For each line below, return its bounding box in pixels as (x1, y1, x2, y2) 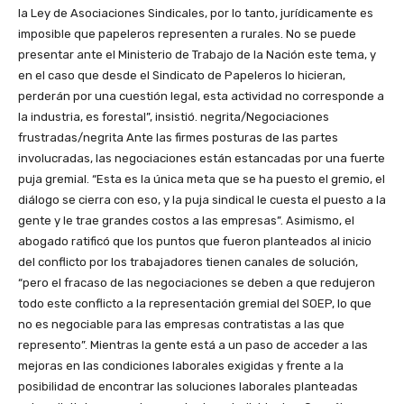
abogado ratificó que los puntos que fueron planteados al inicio (18, 234, 372, 249)
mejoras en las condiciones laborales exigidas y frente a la (18, 359, 344, 373)
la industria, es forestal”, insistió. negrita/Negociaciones (18, 110, 329, 124)
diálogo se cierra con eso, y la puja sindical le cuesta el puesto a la (18, 193, 386, 207)
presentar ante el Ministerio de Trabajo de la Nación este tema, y (18, 48, 376, 62)
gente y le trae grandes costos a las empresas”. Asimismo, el (18, 214, 354, 228)
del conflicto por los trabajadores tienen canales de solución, (18, 255, 358, 270)
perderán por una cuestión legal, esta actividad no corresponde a (18, 89, 384, 104)
